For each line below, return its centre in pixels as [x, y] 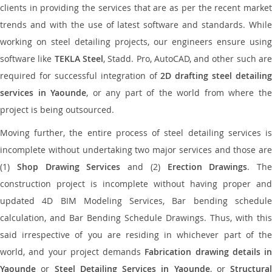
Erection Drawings [207, 167]
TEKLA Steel [79, 59]
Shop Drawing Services [69, 167]
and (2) [144, 167]
